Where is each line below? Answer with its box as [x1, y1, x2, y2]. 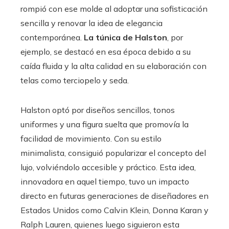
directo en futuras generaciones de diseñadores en [20, 190, 209, 201]
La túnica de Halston [84, 32, 167, 42]
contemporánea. [20, 32, 84, 42]
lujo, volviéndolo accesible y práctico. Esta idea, [20, 162, 196, 172]
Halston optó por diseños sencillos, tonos [20, 104, 175, 115]
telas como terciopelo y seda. [20, 75, 129, 85]
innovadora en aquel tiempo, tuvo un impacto [20, 176, 189, 187]
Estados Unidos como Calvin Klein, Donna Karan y [20, 204, 209, 215]
